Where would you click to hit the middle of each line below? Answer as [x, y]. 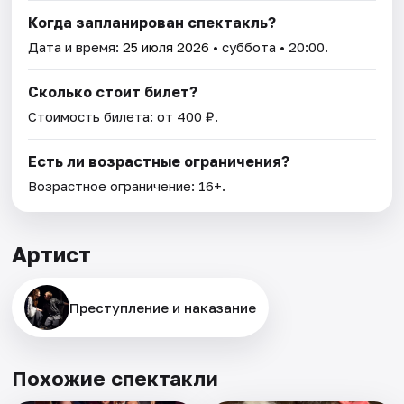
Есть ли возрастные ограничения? [159, 162]
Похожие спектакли [115, 379]
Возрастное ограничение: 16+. [127, 186]
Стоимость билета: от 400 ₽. [124, 117]
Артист [52, 254]
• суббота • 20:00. [269, 47]
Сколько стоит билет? [113, 92]
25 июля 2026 [166, 47]
